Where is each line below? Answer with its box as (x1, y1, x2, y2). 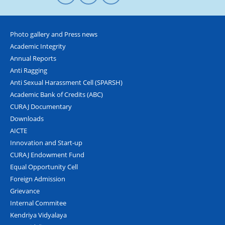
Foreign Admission (10, 174, 65, 183)
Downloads (10, 114, 44, 123)
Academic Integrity (10, 41, 66, 51)
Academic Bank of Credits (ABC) (10, 89, 103, 99)
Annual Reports (10, 53, 56, 63)
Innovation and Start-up (10, 138, 82, 147)
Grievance (10, 186, 40, 195)
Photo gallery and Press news (10, 29, 97, 39)
